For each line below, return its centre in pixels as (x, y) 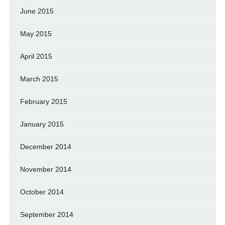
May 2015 (36, 33)
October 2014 (42, 192)
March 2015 (39, 79)
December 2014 (45, 146)
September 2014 (46, 214)
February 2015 (43, 101)
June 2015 (37, 11)
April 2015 (36, 56)
